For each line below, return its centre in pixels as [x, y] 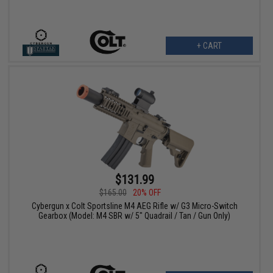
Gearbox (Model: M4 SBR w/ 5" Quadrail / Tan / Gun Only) [135, 215]
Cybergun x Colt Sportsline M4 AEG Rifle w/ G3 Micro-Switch [134, 206]
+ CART [209, 46]
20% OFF [147, 192]
